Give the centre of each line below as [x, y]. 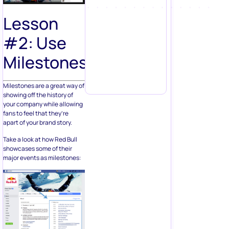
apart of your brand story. [38, 123]
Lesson [31, 24]
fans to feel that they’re [36, 113]
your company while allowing [43, 104]
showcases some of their [38, 148]
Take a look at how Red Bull [40, 139]
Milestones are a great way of [44, 86]
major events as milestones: [42, 157]
